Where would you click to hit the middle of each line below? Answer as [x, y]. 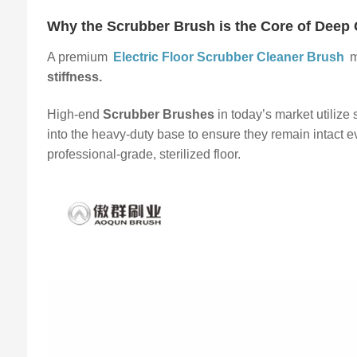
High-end [75, 114]
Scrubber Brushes [159, 114]
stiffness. [75, 76]
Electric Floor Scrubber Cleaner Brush [229, 57]
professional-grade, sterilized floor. [144, 154]
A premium [79, 57]
